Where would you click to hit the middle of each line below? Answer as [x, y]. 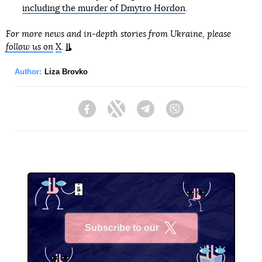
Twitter [137, 114]
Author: [28, 72]
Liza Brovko [66, 72]
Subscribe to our [122, 227]
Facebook [114, 114]
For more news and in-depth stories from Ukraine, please [118, 34]
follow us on [30, 47]
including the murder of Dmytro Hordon [104, 8]
